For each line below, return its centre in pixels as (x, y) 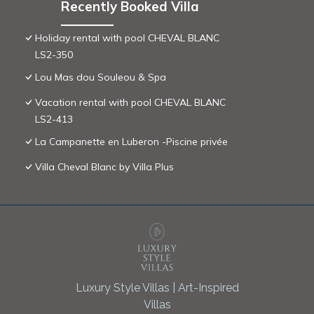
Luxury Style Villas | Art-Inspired (157, 287)
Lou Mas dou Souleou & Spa (101, 77)
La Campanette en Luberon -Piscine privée (131, 141)
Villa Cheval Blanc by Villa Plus (104, 166)
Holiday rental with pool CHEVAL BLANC (127, 37)
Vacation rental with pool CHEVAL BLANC (130, 102)
